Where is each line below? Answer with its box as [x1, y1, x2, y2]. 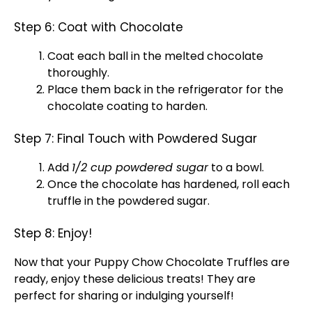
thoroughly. [47, 65, 109, 81]
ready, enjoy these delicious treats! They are [14, 271, 256, 287]
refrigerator [178, 81, 243, 97]
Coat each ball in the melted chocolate [47, 48, 263, 64]
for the [243, 81, 283, 97]
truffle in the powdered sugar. [47, 193, 210, 209]
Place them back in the [47, 81, 178, 97]
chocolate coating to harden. [47, 98, 208, 114]
